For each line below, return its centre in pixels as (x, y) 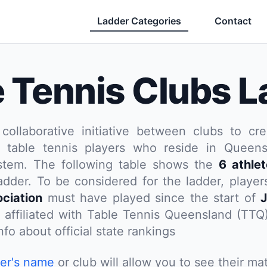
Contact (233, 21)
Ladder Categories (139, 21)
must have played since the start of (151, 198)
